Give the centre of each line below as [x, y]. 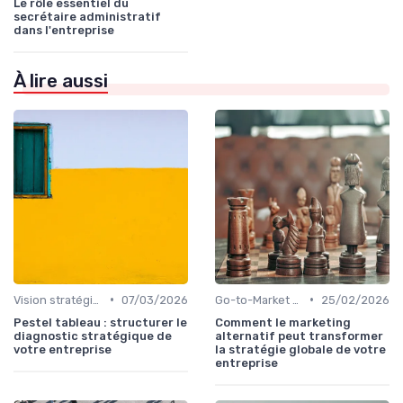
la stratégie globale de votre [300, 349]
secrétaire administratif [87, 16]
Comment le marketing [283, 322]
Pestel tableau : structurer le [100, 322]
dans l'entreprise [64, 30]
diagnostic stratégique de [93, 336]
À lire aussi [61, 81]
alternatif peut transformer [299, 336]
